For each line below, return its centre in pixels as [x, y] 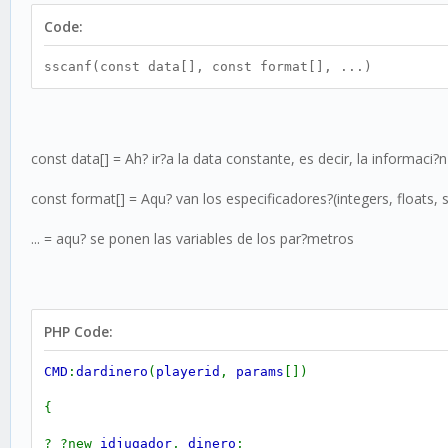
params [260, 372]
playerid [188, 372]
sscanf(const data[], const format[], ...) [208, 67]
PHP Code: [78, 332]
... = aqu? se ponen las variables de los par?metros [192, 239]
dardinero [112, 372]
